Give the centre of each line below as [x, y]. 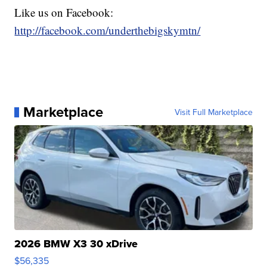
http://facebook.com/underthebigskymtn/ [108, 30]
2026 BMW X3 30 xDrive [76, 244]
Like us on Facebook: [64, 13]
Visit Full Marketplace [213, 112]
